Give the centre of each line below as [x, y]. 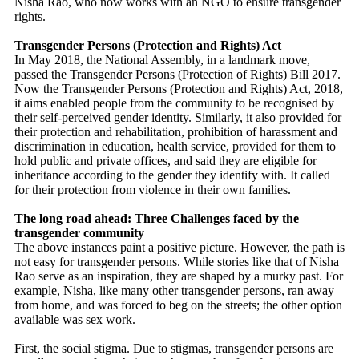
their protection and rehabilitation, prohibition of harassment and [176, 132]
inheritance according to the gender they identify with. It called [172, 175]
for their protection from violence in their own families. [154, 190]
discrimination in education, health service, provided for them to [175, 146]
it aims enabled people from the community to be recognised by [174, 103]
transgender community [79, 233]
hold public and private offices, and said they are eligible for [165, 161]
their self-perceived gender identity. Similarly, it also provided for [178, 117]
